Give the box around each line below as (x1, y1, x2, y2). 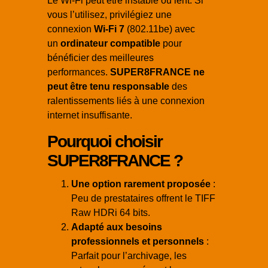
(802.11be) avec (124, 24, 195, 35)
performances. (47, 67, 110, 78)
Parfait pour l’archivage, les (71, 251, 187, 261)
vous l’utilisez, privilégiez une (47, 10, 172, 20)
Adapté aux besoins (71, 222, 162, 233)
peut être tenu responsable (47, 81, 169, 92)
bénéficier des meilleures (47, 53, 154, 63)
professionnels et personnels (71, 236, 204, 247)
